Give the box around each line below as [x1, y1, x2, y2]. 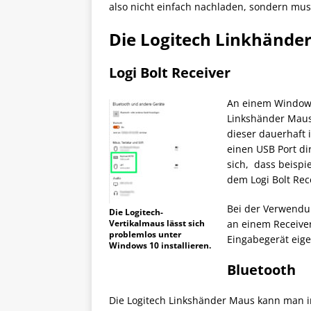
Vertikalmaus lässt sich [109, 217, 205, 230]
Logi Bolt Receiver [109, 63, 230, 83]
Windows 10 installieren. [109, 239, 211, 252]
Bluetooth [227, 260, 296, 280]
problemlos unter [109, 228, 181, 241]
